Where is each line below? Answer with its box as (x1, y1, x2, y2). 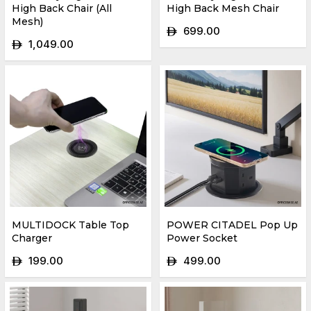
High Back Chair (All (12, 1, 112, 15)
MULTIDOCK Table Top (12, 218, 129, 231)
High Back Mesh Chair (167, 1, 279, 15)
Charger (12, 231, 52, 244)
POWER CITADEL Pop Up (167, 218, 298, 231)
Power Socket (167, 231, 237, 244)
